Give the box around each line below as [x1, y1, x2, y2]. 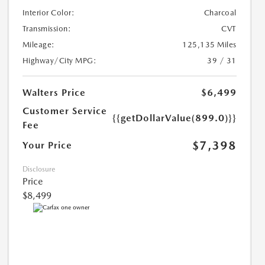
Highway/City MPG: [22, 56, 97, 65]
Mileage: [22, 40, 55, 49]
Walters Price [22, 86, 86, 98]
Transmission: [22, 24, 72, 33]
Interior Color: [22, 8, 75, 17]
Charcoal [203, 8, 237, 17]
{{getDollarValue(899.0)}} [112, 112, 237, 124]
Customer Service [22, 105, 107, 117]
